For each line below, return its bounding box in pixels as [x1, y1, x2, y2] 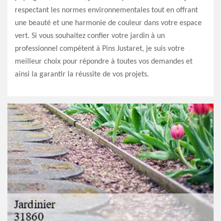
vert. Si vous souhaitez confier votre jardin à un [15, 32, 165, 40]
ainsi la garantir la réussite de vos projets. [15, 71, 149, 78]
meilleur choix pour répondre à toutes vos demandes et [15, 58, 192, 66]
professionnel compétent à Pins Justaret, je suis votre [15, 45, 184, 53]
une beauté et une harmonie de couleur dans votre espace [15, 19, 202, 27]
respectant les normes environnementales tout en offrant [15, 6, 198, 14]
